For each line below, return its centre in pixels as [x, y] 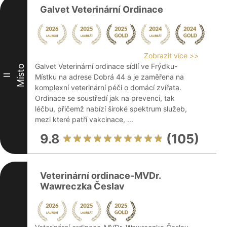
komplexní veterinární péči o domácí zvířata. [108, 87]
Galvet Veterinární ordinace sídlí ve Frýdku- [106, 66]
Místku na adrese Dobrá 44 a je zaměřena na [109, 77]
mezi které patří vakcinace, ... [84, 119]
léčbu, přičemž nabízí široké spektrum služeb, [111, 109]
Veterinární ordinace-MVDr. [100, 176]
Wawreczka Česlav [82, 186]
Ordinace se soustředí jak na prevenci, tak [105, 98]
